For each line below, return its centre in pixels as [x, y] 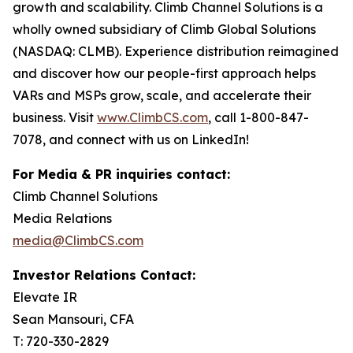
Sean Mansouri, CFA [73, 319]
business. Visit [55, 117]
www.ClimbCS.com [152, 117]
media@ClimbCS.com [78, 240]
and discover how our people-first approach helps [164, 73]
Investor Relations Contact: [104, 275]
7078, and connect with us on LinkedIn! [131, 139]
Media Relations [62, 218]
